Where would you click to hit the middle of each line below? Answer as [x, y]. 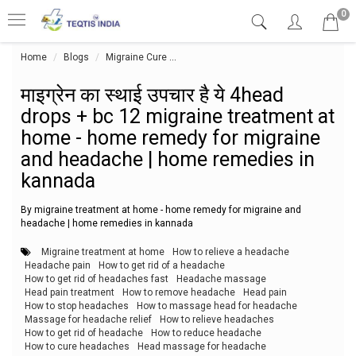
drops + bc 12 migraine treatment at [178, 116]
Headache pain [58, 265]
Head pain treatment [70, 292]
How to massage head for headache [217, 306]
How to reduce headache [206, 333]
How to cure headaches [77, 346]
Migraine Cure [136, 57]
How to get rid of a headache [162, 265]
